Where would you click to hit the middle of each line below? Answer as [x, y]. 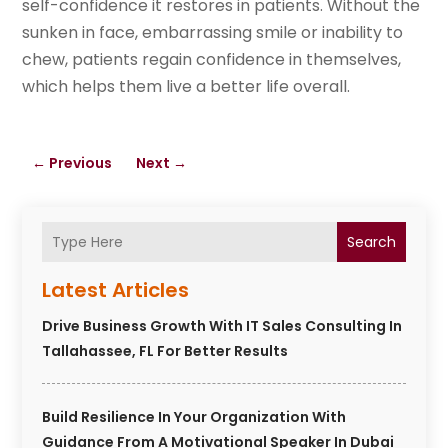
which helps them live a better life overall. [186, 87]
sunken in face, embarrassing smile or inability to [213, 33]
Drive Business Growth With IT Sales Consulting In [222, 326]
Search [371, 242]
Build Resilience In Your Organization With [194, 417]
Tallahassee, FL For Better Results [165, 351]
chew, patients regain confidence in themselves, [212, 60]
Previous [81, 163]
